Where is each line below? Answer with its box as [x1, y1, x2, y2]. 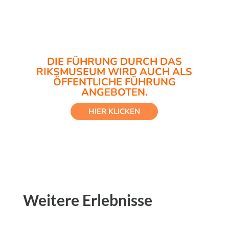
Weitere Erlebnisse [22, 191, 152, 209]
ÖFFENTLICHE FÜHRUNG [53, 75, 176, 89]
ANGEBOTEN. [81, 85, 148, 99]
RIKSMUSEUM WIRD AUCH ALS [36, 65, 193, 79]
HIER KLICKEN [88, 106, 141, 117]
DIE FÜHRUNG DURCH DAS [47, 55, 182, 68]
